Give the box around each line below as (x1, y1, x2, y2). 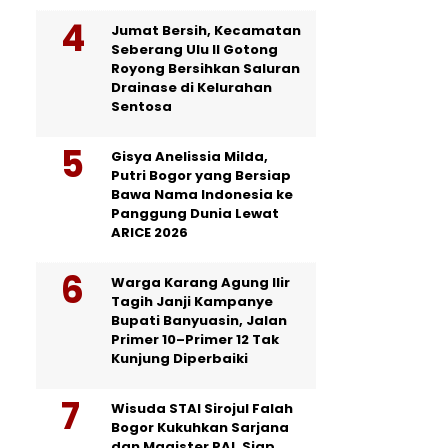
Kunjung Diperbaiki (111, 348, 248, 368)
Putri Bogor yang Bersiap (111, 165, 291, 185)
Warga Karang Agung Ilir (111, 272, 290, 292)
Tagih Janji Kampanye (111, 291, 273, 311)
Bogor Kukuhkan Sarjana (111, 417, 289, 437)
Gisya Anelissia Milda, (111, 146, 268, 166)
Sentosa (111, 96, 172, 116)
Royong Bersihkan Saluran (111, 58, 300, 78)
